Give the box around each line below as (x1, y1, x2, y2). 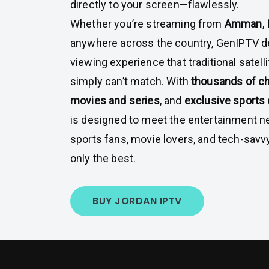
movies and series (70, 94, 160, 107)
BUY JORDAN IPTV (92, 194, 182, 208)
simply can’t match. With (70, 75, 192, 88)
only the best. (70, 152, 136, 165)
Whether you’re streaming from (70, 17, 225, 30)
